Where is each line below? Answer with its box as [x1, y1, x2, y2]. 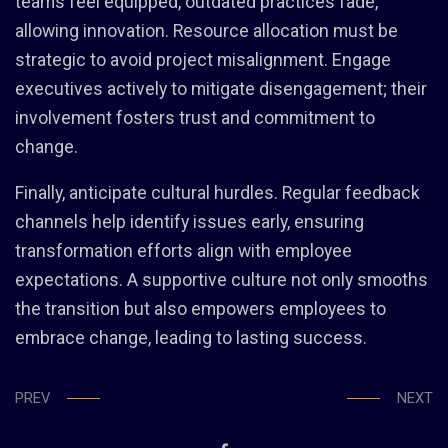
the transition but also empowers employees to [15, 298, 386, 319]
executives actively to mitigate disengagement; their [15, 78, 427, 99]
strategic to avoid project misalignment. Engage [15, 49, 391, 70]
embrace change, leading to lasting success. [15, 327, 367, 348]
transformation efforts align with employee [15, 240, 352, 261]
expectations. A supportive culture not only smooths [15, 269, 428, 290]
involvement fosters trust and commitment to [15, 107, 375, 128]
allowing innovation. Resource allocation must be [15, 20, 398, 41]
